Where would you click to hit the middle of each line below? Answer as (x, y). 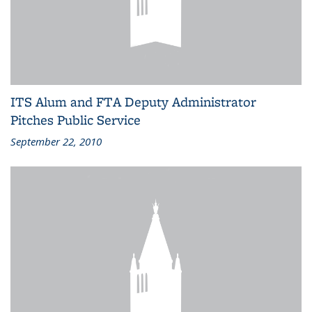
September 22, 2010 (56, 142)
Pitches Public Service (76, 120)
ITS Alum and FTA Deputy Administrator (133, 102)
